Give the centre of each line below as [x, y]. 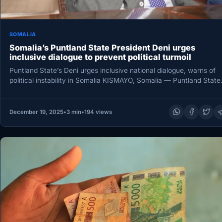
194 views [98, 112]
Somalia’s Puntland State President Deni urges [102, 48]
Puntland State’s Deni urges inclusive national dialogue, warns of [112, 70]
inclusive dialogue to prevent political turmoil [100, 57]
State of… [25, 90]
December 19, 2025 [36, 112]
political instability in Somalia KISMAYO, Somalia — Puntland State [115, 80]
